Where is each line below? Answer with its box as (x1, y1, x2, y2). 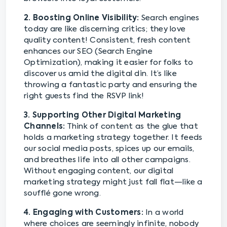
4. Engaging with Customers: (24, 209, 143, 216)
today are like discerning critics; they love (24, 25, 185, 33)
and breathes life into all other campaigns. (24, 156, 191, 164)
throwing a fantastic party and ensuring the (24, 81, 197, 89)
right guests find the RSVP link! (24, 92, 144, 100)
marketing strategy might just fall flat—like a (24, 178, 203, 186)
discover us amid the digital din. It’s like (24, 70, 177, 78)
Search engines (139, 14, 200, 22)
